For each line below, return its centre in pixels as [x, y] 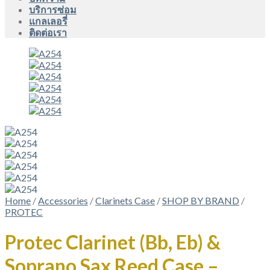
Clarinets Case [125, 200]
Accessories [63, 200]
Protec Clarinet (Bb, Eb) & [113, 242]
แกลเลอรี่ [48, 21]
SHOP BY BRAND [201, 200]
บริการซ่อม [53, 9]
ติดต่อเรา [48, 32]
